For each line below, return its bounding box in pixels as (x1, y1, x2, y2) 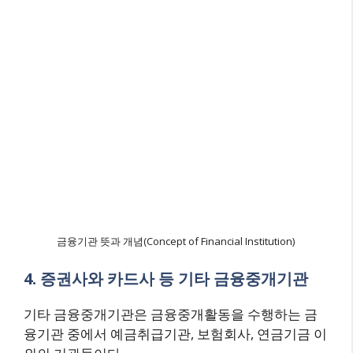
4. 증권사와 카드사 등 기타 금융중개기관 (24, 267, 308, 289)
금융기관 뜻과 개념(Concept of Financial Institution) (57, 234, 295, 248)
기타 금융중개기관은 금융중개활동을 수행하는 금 (24, 304, 318, 323)
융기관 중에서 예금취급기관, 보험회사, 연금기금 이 (24, 324, 327, 343)
